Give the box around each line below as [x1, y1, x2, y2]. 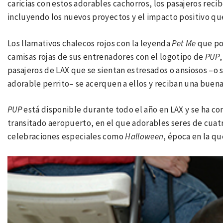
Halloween [125, 131, 164, 142]
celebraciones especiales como [7, 131, 125, 142]
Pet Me [172, 37, 198, 49]
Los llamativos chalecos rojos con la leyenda [7, 37, 172, 49]
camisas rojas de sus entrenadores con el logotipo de [7, 51, 206, 62]
